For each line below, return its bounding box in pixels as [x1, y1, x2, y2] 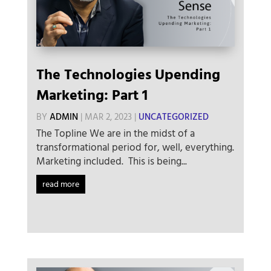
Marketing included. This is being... [36, 154, 187, 171]
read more [42, 178, 79, 192]
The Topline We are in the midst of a [36, 126, 195, 143]
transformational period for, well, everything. [36, 140, 234, 157]
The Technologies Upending [36, 64, 220, 88]
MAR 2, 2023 [84, 110, 132, 125]
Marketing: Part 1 [36, 85, 148, 108]
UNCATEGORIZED [138, 110, 209, 125]
